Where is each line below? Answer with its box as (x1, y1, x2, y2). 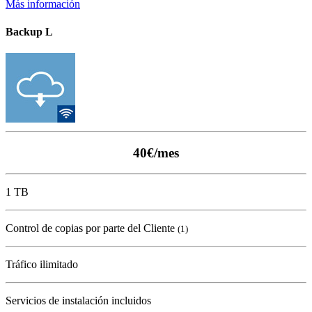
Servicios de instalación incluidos (6, 295, 151, 307)
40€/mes (133, 145, 179, 160)
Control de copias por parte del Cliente (6, 222, 178, 235)
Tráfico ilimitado (6, 258, 78, 271)
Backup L (6, 25, 53, 38)
